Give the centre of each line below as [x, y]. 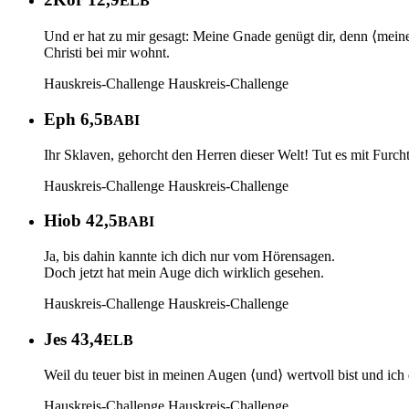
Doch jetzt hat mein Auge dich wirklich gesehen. [184, 272]
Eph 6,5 [73, 119]
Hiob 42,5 [81, 221]
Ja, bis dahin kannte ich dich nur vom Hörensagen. [189, 256]
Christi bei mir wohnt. [107, 53]
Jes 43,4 [73, 339]
